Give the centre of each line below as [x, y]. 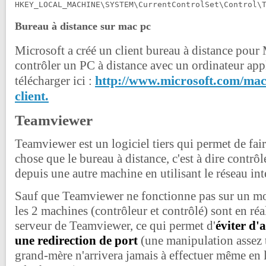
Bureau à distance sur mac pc [83, 26]
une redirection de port [76, 241]
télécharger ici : [55, 81]
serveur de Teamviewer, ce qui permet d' [115, 226]
